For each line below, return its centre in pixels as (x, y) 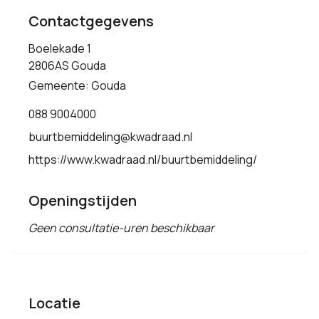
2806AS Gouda (67, 66)
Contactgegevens (91, 21)
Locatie (54, 303)
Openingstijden (83, 200)
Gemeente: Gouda (77, 85)
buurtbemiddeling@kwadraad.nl (110, 137)
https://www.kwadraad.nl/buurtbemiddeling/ (143, 159)
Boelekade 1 (60, 48)
